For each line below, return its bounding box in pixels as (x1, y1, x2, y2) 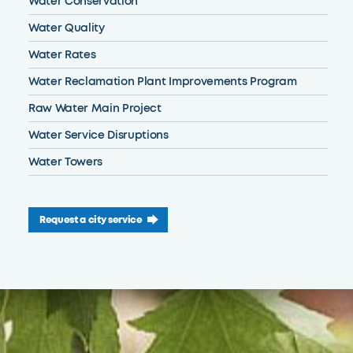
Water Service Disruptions (28, 128, 169, 143)
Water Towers (28, 154, 102, 169)
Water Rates (28, 47, 96, 62)
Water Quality (28, 20, 105, 35)
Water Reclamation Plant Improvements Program (28, 74, 297, 89)
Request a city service (39, 214, 143, 226)
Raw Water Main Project (28, 101, 162, 116)
